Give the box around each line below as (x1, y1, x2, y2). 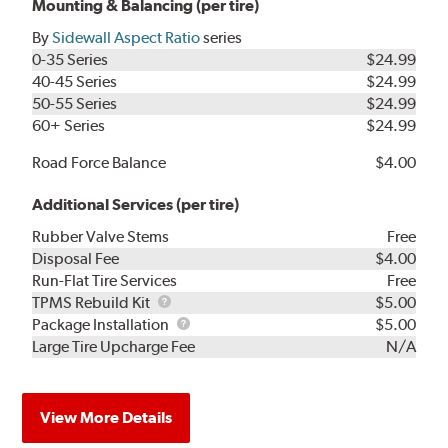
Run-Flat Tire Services (32, 270, 178, 290)
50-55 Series (32, 93, 118, 113)
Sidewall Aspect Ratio (52, 27, 201, 47)
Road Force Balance (32, 152, 167, 172)
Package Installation (32, 314, 173, 334)
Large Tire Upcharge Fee (32, 336, 196, 356)
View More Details (40, 407, 173, 427)
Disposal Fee (32, 248, 120, 268)
